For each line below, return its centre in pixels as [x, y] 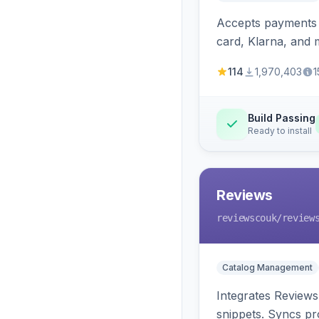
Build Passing [282, 118]
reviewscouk [247, 218]
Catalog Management [267, 267]
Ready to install [280, 131]
